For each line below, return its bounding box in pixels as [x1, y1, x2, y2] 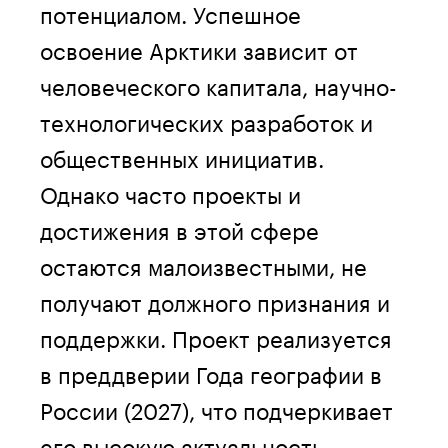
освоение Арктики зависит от [40, 30, 358, 65]
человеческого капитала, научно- [40, 66, 397, 101]
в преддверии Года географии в [40, 354, 382, 389]
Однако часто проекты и [40, 174, 301, 209]
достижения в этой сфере [40, 210, 319, 245]
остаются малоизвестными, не [40, 246, 367, 281]
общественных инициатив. [40, 138, 324, 173]
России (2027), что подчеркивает [40, 390, 393, 425]
